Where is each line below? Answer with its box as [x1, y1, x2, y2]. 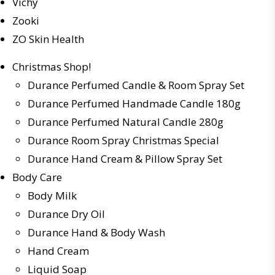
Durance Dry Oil [28, 207, 105, 221]
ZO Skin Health [12, 32, 84, 46]
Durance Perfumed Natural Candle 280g [28, 115, 223, 129]
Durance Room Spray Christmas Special [28, 133, 219, 147]
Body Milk [28, 188, 77, 203]
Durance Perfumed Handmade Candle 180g [28, 96, 241, 110]
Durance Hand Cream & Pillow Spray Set [28, 152, 222, 166]
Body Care [12, 170, 62, 184]
